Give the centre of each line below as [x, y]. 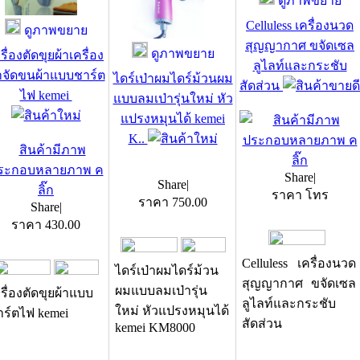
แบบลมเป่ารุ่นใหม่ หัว [173, 98]
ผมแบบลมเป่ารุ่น [161, 290]
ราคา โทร [300, 195]
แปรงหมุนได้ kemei [173, 119]
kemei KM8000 [155, 327]
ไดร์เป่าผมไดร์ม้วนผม [173, 78]
